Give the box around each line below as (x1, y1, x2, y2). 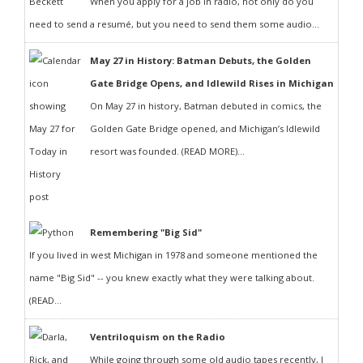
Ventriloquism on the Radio (90, 331, 225, 343)
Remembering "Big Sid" (90, 226, 202, 238)
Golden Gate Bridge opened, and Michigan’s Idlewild (90, 122, 320, 135)
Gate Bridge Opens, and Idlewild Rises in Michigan (90, 77, 334, 89)
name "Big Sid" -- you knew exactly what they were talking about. (29, 271, 314, 284)
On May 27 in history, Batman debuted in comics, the (90, 100, 322, 112)
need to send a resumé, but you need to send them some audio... (29, 18, 319, 30)
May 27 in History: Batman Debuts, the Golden (90, 54, 311, 66)
